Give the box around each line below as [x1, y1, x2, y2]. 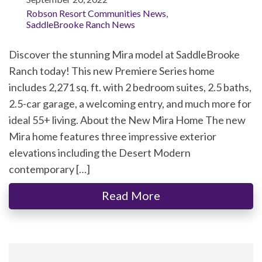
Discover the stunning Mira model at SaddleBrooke [9, 48, 240, 61]
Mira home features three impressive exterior [9, 130, 216, 143]
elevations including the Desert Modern [9, 146, 191, 160]
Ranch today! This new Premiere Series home [9, 64, 215, 78]
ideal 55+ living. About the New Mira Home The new [9, 113, 246, 127]
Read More [102, 188, 160, 203]
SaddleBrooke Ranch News [26, 19, 135, 30]
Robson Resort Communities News [26, 8, 166, 19]
